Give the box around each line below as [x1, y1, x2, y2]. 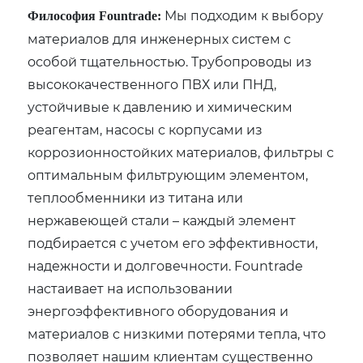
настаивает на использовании [28, 279, 233, 297]
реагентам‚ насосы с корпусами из [28, 120, 263, 138]
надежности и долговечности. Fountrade [28, 256, 304, 274]
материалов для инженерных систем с [28, 29, 292, 47]
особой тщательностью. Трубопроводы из [28, 52, 313, 70]
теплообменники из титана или [28, 188, 244, 206]
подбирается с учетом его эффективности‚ [28, 233, 318, 251]
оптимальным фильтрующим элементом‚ [28, 165, 309, 183]
